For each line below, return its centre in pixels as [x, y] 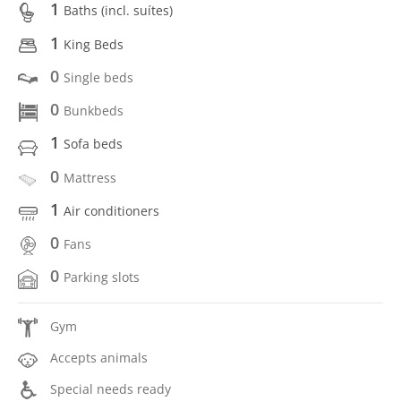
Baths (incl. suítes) [118, 11]
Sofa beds [93, 144]
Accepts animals [99, 357]
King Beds [94, 44]
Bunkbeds [94, 111]
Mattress [90, 177]
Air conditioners [111, 210]
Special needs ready [111, 389]
